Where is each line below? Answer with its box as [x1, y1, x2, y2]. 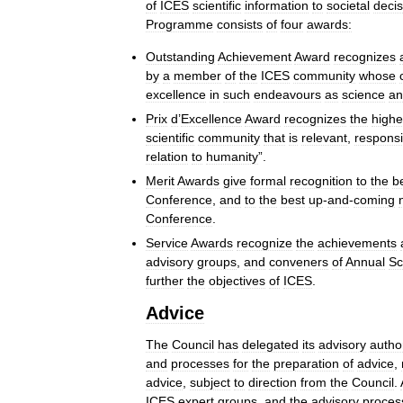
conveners [269, 254, 328, 269]
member [174, 67, 221, 83]
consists [217, 16, 263, 31]
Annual [345, 254, 385, 269]
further [146, 273, 184, 288]
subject [190, 374, 230, 390]
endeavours [254, 86, 321, 102]
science [342, 86, 385, 102]
